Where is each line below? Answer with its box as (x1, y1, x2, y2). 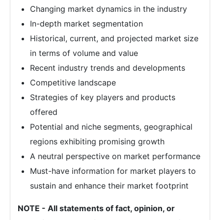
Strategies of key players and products (30, 92, 175, 102)
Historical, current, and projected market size (30, 33, 198, 43)
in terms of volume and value (30, 48, 138, 58)
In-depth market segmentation (30, 18, 143, 28)
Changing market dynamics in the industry (30, 3, 187, 14)
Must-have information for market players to (30, 165, 196, 176)
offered (30, 107, 57, 117)
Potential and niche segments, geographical (30, 121, 192, 132)
